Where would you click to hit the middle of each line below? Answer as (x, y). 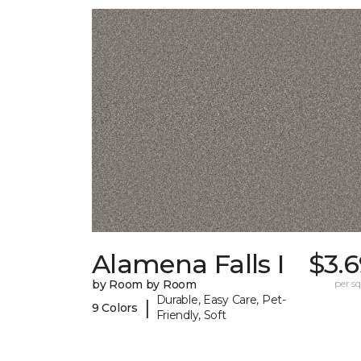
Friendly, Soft (191, 315)
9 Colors (115, 307)
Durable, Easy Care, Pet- (221, 300)
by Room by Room (144, 285)
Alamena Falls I (188, 264)
